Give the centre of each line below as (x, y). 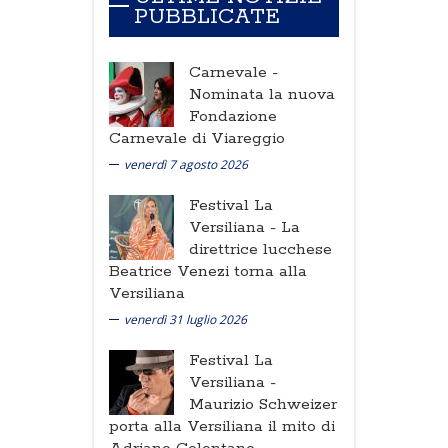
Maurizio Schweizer (263, 404)
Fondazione (233, 116)
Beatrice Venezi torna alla (208, 271)
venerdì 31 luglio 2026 (185, 319)
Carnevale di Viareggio (197, 138)
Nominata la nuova (262, 94)
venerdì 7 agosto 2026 (186, 164)
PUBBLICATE (207, 16)
